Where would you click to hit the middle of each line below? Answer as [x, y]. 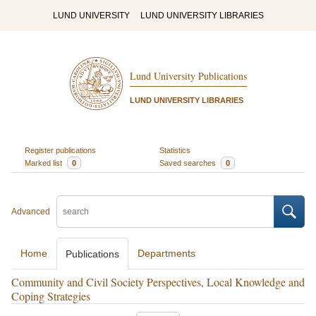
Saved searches [189, 163]
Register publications [60, 150]
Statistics [175, 150]
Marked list [44, 163]
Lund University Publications [188, 76]
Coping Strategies [51, 296]
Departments [166, 253]
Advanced [31, 212]
